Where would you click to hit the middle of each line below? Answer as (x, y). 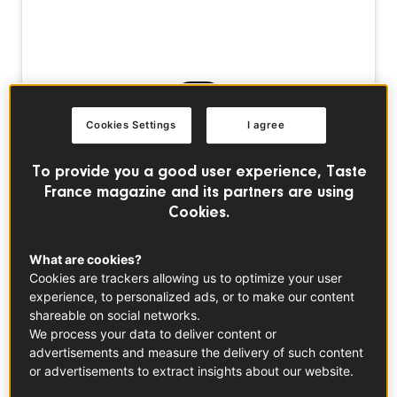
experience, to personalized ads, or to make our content (192, 296)
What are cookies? (86, 259)
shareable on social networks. (115, 315)
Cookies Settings (131, 125)
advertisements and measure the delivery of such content (197, 352)
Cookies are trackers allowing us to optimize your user (186, 277)
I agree (266, 125)
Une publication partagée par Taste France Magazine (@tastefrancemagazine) (349, 351)
